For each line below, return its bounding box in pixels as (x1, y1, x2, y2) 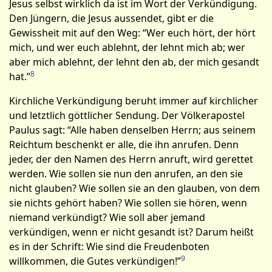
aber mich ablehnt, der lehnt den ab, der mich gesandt (9, 55, 259, 69)
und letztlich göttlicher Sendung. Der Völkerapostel (9, 109, 245, 122)
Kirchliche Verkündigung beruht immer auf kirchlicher (9, 94, 258, 107)
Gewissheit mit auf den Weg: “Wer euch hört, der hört (9, 26, 256, 39)
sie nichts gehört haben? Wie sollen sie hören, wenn (9, 196, 247, 209)
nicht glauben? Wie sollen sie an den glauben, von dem (9, 182, 260, 195)
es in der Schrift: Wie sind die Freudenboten (9, 240, 209, 253)
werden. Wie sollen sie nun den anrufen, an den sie (9, 167, 243, 180)
